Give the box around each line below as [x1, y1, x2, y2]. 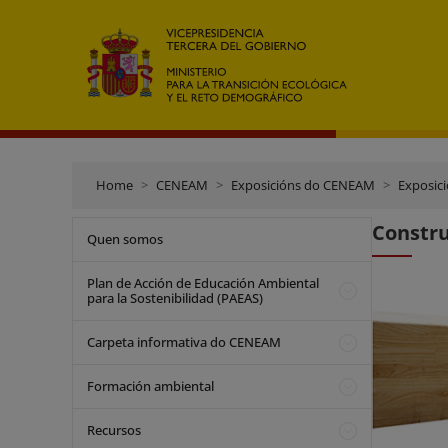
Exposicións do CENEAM [231, 176, 375, 194]
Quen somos [87, 230, 163, 248]
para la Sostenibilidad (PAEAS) [87, 289, 263, 307]
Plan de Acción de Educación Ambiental [87, 274, 319, 292]
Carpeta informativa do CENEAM [87, 333, 281, 351]
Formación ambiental [87, 377, 214, 395]
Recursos [87, 421, 141, 439]
